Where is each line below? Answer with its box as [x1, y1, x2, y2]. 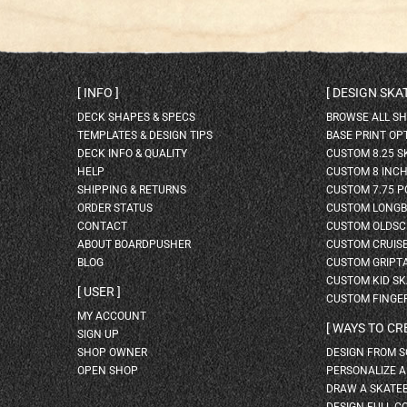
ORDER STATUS [77, 201, 153, 214]
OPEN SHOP [77, 364, 138, 377]
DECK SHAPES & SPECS [77, 110, 195, 124]
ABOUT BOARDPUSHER [77, 237, 191, 251]
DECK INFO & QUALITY [77, 146, 187, 160]
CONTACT [77, 219, 127, 233]
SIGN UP [77, 328, 119, 341]
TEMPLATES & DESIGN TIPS [77, 128, 213, 142]
